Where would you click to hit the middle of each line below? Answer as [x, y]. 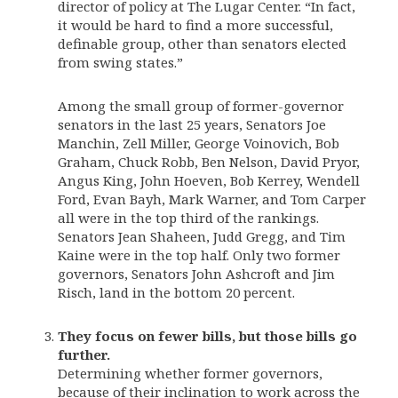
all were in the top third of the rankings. [188, 218]
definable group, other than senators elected [202, 44]
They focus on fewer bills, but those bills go [207, 336]
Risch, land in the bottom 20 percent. [176, 292]
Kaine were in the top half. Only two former [199, 255]
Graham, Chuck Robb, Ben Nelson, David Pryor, [209, 162]
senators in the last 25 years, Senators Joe [192, 124]
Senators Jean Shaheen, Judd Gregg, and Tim [202, 236]
